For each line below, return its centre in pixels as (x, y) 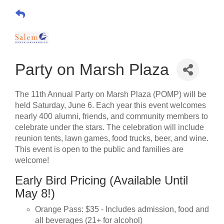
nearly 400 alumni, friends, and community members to (111, 116)
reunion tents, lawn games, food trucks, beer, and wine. (112, 138)
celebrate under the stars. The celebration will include (109, 127)
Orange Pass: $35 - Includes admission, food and (122, 209)
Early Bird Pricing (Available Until (101, 180)
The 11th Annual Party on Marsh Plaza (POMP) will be (111, 94)
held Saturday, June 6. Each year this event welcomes (110, 105)
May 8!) (35, 193)
